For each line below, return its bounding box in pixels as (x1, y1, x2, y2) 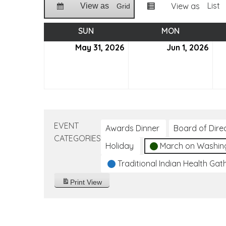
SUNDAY (94, 26, 124, 36)
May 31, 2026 (75, 42, 124, 52)
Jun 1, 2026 (166, 42, 208, 52)
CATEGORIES (54, 133, 101, 143)
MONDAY (179, 26, 212, 36)
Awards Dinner (105, 123, 159, 133)
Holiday (105, 141, 134, 151)
